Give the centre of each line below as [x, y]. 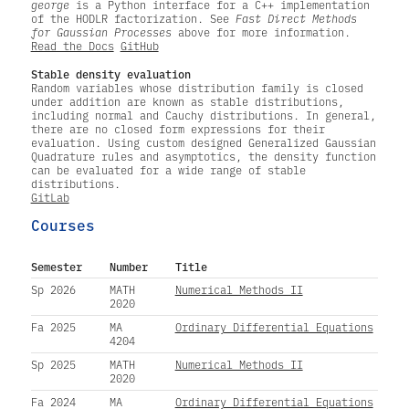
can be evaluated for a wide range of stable [168, 170]
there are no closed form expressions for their [178, 129]
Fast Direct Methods [296, 19]
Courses [63, 224]
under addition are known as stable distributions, [187, 102]
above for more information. [261, 32]
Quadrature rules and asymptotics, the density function [203, 157]
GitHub [139, 46]
